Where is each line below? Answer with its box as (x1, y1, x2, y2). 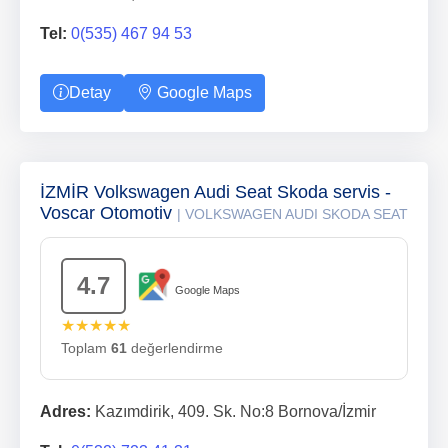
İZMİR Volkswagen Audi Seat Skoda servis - (40, 182, 391, 202)
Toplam (61, 340, 111, 356)
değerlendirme (127, 340, 223, 356)
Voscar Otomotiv (40, 203, 177, 223)
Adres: (40, 403, 91, 420)
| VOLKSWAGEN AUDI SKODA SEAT (177, 206, 408, 222)
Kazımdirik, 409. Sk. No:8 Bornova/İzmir (91, 403, 376, 420)
